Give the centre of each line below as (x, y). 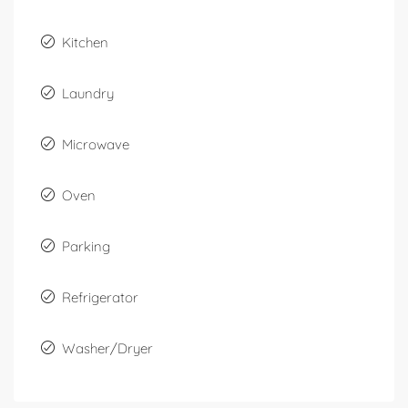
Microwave (96, 145)
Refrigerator (100, 298)
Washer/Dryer (107, 349)
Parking (86, 247)
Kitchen (85, 43)
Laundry (88, 94)
